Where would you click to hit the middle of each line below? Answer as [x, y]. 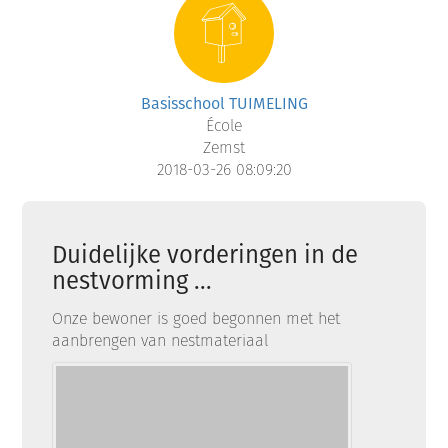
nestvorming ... [132, 280]
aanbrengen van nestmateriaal [163, 341]
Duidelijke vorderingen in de [205, 254]
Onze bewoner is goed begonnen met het [196, 319]
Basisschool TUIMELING [224, 104]
